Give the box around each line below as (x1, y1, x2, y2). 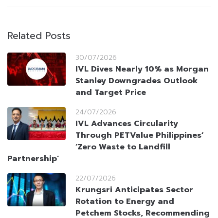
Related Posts (7, 28, 71, 43)
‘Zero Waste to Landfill (75, 141, 170, 153)
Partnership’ (7, 153, 59, 165)
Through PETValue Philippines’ (75, 129, 204, 142)
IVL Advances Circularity (75, 118, 178, 130)
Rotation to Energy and (75, 196, 174, 208)
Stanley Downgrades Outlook (75, 75, 198, 87)
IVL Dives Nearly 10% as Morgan (75, 63, 209, 75)
